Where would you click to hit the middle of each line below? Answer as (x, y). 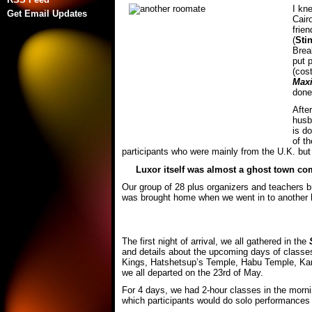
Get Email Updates (47, 14)
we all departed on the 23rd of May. (195, 272)
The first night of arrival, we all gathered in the (216, 241)
